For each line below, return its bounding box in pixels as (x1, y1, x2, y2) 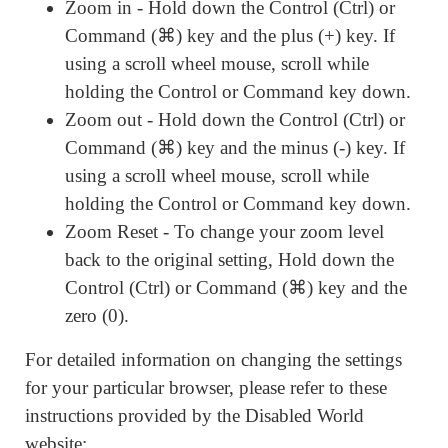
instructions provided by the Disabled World (25, 404, 364, 426)
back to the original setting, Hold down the (65, 249, 394, 271)
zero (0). (65, 305, 129, 327)
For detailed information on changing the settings (25, 348, 402, 370)
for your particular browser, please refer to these (25, 376, 387, 398)
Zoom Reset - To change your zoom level (65, 221, 384, 243)
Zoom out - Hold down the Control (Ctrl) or (65, 109, 405, 131)
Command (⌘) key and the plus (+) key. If (65, 25, 395, 47)
